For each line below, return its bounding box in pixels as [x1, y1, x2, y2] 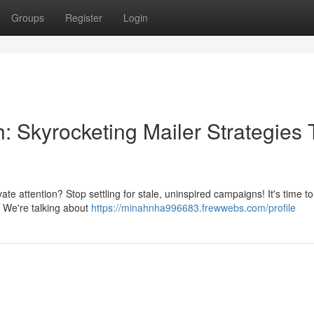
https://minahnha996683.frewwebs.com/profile [91, 200, 296, 214]
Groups [11, 11, 44, 25]
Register [65, 11, 102, 25]
